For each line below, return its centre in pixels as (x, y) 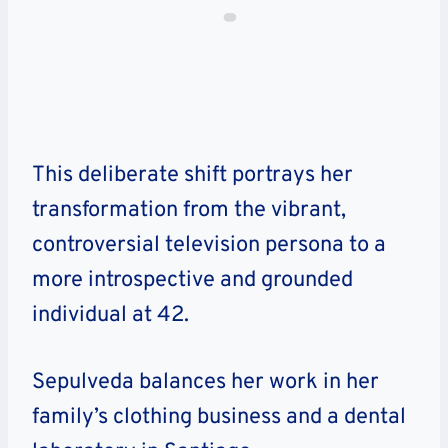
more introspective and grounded (192, 280)
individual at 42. (110, 315)
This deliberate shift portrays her (192, 175)
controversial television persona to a (209, 245)
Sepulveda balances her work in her (205, 382)
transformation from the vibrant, (189, 210)
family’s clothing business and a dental (219, 417)
